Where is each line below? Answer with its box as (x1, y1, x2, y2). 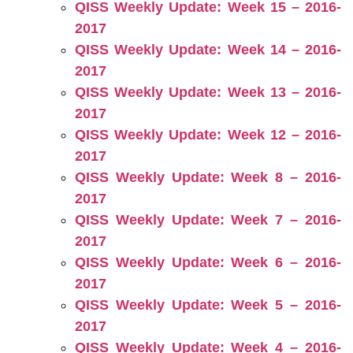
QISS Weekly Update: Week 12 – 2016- (75, 127, 341, 143)
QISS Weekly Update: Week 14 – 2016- (75, 42, 341, 58)
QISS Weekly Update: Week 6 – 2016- (75, 255, 341, 270)
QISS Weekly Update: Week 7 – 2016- (75, 212, 341, 228)
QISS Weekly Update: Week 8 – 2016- (75, 169, 341, 185)
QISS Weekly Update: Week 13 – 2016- (75, 84, 341, 100)
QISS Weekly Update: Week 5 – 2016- (75, 297, 341, 313)
